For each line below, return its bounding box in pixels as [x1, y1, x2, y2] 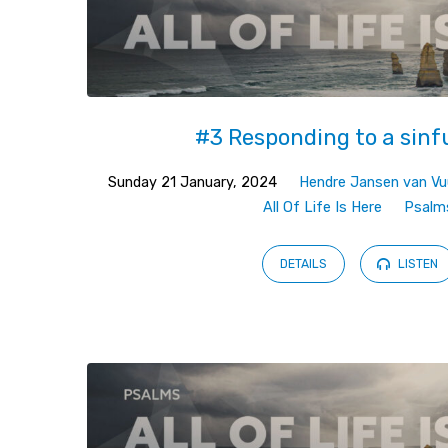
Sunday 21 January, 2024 [108, 173, 278, 191]
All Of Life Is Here [263, 198, 383, 216]
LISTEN [394, 257, 438, 272]
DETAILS [280, 257, 328, 272]
